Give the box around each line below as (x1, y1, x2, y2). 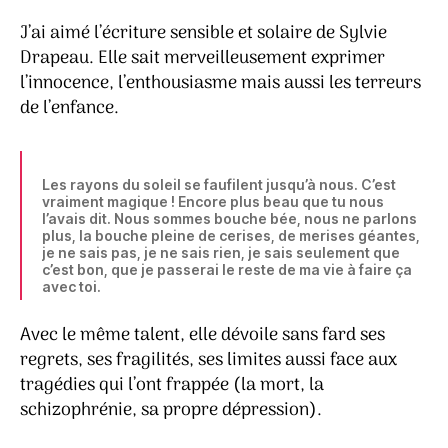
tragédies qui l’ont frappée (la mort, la (20, 370, 324, 400)
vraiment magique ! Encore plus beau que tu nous (42, 193, 384, 211)
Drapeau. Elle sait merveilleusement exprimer (20, 44, 385, 74)
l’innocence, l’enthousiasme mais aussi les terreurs (20, 69, 421, 99)
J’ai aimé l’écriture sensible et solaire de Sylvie (20, 19, 387, 49)
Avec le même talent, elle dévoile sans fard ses (20, 320, 385, 350)
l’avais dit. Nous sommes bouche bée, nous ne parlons (42, 210, 417, 228)
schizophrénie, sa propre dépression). (20, 395, 322, 425)
